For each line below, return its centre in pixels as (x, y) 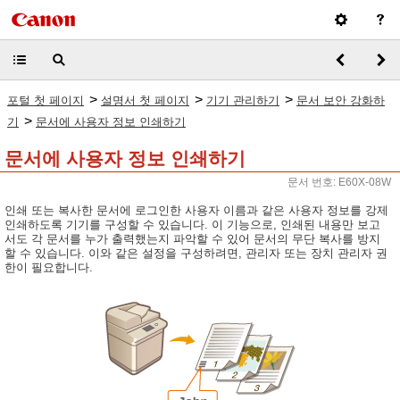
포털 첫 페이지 (46, 100)
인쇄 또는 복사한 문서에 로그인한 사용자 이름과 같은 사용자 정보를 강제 (196, 210)
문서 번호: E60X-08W (339, 182)
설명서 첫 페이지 (145, 100)
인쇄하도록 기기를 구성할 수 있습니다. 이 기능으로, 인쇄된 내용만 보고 (192, 225)
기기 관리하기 (243, 100)
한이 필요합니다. (49, 267)
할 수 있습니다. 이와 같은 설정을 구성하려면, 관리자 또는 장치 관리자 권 (196, 253)
